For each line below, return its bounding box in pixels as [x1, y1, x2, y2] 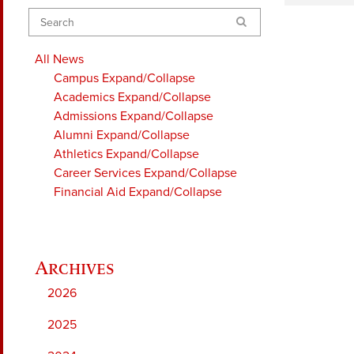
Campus [54, 70, 99, 86]
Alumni [54, 126, 93, 143]
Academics [54, 88, 115, 105]
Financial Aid [54, 183, 126, 200]
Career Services [54, 164, 141, 181]
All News [35, 51, 84, 67]
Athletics [54, 145, 103, 162]
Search [236, 13, 274, 29]
